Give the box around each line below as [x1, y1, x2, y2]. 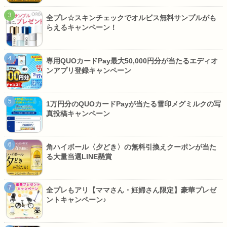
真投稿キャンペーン [46, 109, 110, 118]
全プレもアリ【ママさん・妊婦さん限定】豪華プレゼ [46, 186, 216, 194]
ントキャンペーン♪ [46, 196, 106, 204]
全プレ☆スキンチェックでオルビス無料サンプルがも [46, 14, 216, 22]
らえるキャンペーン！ [46, 23, 117, 31]
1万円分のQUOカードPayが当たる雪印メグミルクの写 [46, 100, 221, 108]
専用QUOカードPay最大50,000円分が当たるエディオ [46, 57, 218, 65]
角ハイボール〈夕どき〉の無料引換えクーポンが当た [46, 143, 216, 151]
